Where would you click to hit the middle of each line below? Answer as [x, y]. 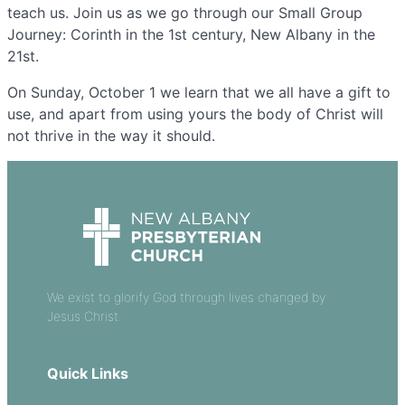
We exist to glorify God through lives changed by [186, 297]
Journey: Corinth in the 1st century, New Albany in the [191, 34]
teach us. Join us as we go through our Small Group [185, 13]
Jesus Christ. [84, 316]
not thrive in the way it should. [111, 136]
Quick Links [87, 373]
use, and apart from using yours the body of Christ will [195, 114]
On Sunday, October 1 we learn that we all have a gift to [199, 92]
